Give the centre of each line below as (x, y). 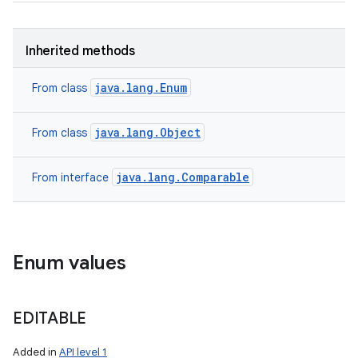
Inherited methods (80, 51)
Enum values (70, 263)
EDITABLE (50, 318)
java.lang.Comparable (183, 177)
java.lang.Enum (141, 88)
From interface (72, 177)
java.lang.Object (147, 132)
